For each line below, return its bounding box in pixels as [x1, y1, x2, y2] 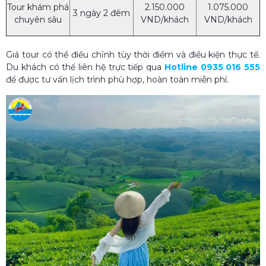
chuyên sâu [14, 14, 62, 25]
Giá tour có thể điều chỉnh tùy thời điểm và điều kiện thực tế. [6, 49, 260, 60]
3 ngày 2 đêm [73, 7, 130, 18]
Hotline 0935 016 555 [164, 61, 260, 72]
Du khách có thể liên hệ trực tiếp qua [6, 61, 164, 72]
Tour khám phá [7, 1, 69, 12]
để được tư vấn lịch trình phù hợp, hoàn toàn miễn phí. [6, 74, 229, 85]
